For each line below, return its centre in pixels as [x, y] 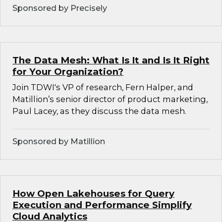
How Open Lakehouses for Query [93, 194]
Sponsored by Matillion [59, 141]
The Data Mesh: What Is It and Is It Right [111, 60]
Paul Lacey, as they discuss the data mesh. [99, 111]
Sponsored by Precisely [60, 8]
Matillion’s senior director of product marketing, [110, 99]
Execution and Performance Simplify [102, 205]
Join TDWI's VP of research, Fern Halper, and [103, 87]
